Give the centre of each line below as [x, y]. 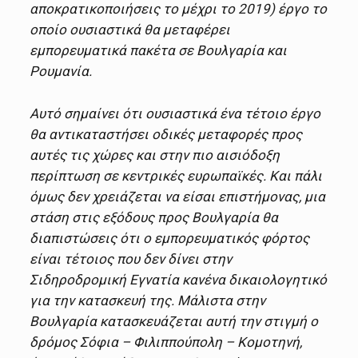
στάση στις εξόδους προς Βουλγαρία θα [154, 218]
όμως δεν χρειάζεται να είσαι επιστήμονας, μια [178, 197]
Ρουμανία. [61, 72]
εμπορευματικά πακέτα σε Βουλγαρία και [159, 51]
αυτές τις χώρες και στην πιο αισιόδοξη [155, 155]
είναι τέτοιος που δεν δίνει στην [131, 259]
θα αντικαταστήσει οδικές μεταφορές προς [166, 135]
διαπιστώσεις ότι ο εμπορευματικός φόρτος [170, 239]
